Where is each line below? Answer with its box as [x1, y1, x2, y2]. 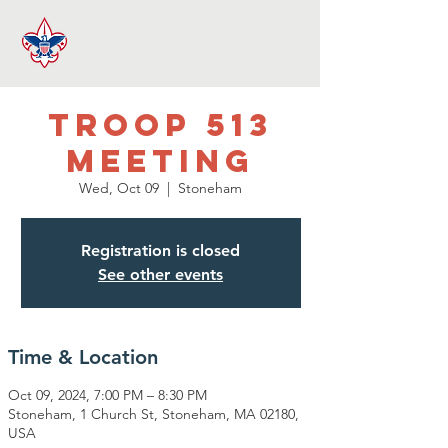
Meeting [66, 141, 255, 181]
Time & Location [8, 345, 158, 369]
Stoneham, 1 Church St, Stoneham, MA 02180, [8, 405, 299, 423]
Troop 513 [48, 105, 273, 145]
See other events [98, 265, 223, 284]
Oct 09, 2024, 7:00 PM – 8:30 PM [8, 386, 207, 404]
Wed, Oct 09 [79, 179, 159, 197]
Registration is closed [81, 241, 240, 260]
